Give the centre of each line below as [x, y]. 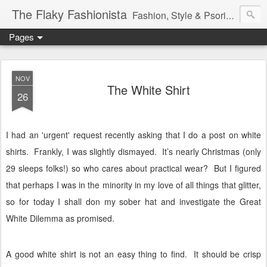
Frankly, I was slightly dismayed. [95, 151]
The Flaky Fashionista [69, 14]
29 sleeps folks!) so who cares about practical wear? [107, 168]
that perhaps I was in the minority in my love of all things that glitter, [133, 185]
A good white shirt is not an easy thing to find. [97, 254]
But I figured [237, 168]
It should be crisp [228, 254]
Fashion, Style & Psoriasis [179, 15]
